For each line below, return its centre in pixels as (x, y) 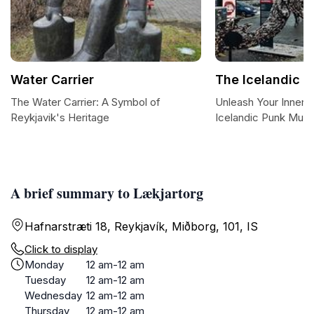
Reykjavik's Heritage (60, 117)
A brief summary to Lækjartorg (107, 193)
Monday (44, 265)
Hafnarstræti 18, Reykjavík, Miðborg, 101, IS (141, 226)
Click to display (61, 249)
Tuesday (45, 280)
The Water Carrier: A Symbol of (86, 102)
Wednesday (53, 295)
